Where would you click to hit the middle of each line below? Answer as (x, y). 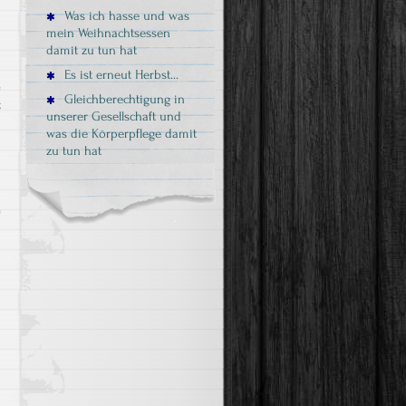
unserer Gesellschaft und (114, 116)
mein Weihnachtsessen (108, 33)
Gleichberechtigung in (123, 99)
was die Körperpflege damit (121, 134)
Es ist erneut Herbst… (120, 75)
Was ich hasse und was (125, 16)
